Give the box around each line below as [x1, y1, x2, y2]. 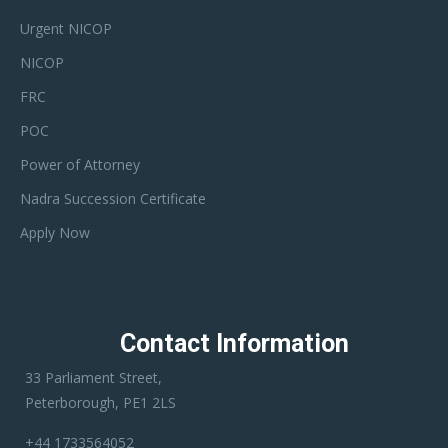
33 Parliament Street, [25, 368, 162, 388]
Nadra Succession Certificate [20, 189, 206, 209]
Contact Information [119, 329, 349, 359]
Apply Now [20, 223, 90, 243]
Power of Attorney [20, 155, 140, 175]
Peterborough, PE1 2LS [25, 393, 176, 413]
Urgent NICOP [20, 19, 112, 39]
